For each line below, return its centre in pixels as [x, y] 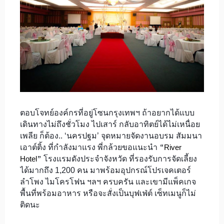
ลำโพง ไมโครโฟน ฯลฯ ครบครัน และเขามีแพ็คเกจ [108, 181]
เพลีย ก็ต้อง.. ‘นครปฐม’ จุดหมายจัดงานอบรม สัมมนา [111, 135]
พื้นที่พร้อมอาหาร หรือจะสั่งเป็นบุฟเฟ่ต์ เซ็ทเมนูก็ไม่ [108, 193]
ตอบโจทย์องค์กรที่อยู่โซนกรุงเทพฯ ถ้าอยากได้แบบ [107, 112]
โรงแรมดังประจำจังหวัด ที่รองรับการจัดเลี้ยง [119, 158]
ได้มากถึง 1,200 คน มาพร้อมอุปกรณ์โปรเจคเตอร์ [105, 170]
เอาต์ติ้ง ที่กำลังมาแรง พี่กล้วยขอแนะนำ [90, 147]
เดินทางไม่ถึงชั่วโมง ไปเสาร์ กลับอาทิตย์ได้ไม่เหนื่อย [110, 124]
